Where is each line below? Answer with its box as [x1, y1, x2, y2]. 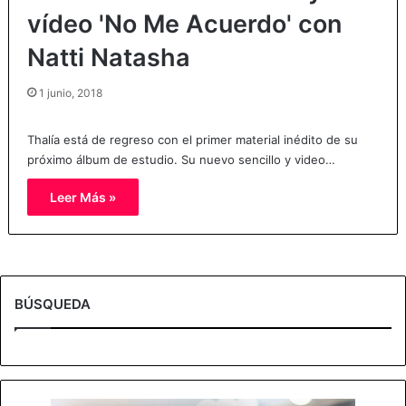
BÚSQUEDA [14, 295, 91, 313]
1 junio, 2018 [38, 85, 102, 100]
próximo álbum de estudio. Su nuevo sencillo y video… [26, 151, 335, 167]
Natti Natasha [26, 42, 190, 72]
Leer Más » [49, 188, 116, 205]
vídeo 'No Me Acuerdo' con [26, 8, 342, 39]
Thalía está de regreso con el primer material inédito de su [26, 131, 358, 147]
